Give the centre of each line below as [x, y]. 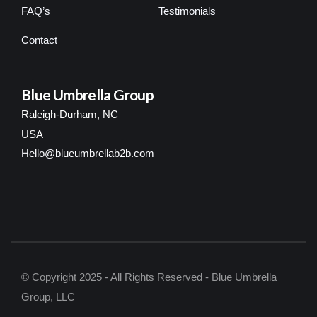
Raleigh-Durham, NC [70, 114]
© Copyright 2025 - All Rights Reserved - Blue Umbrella [149, 277]
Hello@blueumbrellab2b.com [88, 153]
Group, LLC [48, 296]
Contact [39, 40]
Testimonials [187, 11]
